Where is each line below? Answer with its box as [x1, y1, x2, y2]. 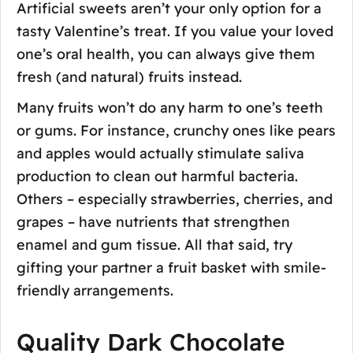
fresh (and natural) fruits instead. [17, 67, 242, 86]
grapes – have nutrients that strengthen [17, 212, 290, 231]
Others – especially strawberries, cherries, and [17, 189, 333, 208]
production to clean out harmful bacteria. [17, 166, 298, 185]
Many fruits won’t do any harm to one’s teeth [17, 98, 323, 117]
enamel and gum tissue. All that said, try [17, 235, 292, 254]
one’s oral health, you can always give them [17, 44, 315, 63]
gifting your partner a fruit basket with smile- [17, 258, 326, 277]
